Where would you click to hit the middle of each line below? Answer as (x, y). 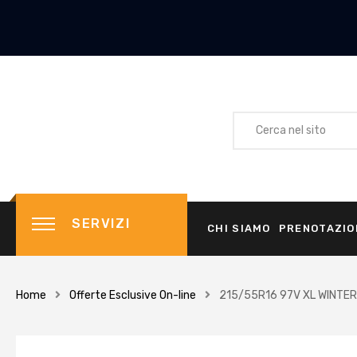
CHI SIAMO (239, 229)
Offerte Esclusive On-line (133, 295)
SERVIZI (101, 224)
